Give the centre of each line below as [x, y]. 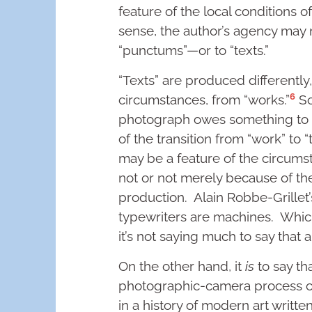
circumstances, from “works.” [204, 100]
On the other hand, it [182, 266]
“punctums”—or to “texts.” [194, 50]
